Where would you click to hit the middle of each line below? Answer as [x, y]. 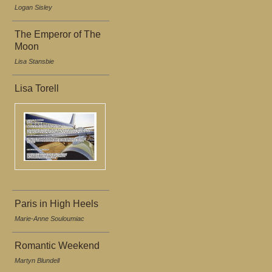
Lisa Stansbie [34, 61]
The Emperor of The [58, 34]
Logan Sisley [33, 7]
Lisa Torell [37, 88]
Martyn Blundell [37, 260]
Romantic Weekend [57, 246]
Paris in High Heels [56, 204]
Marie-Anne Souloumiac [49, 219]
